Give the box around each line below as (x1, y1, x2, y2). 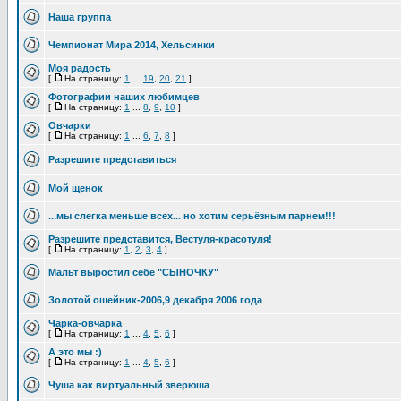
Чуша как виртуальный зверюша (48, 380, 209, 390)
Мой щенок (48, 183, 103, 193)
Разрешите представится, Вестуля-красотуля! (48, 234, 272, 244)
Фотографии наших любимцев (48, 91, 200, 102)
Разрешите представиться (48, 154, 176, 165)
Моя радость (48, 63, 111, 73)
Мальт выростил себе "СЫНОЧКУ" (48, 267, 218, 277)
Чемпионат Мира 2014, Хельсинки (48, 39, 215, 50)
